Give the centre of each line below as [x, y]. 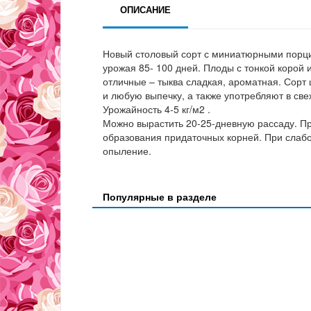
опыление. [127, 151]
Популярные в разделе [160, 197]
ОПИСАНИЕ [145, 10]
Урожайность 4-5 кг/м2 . [157, 109]
